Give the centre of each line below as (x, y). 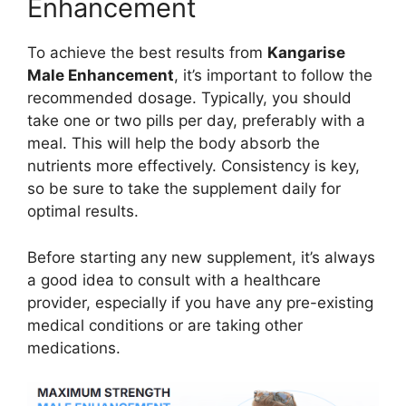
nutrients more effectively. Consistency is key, (193, 166)
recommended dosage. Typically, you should (189, 98)
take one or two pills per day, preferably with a (196, 121)
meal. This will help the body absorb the (174, 144)
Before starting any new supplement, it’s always (201, 257)
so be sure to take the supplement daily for (184, 189)
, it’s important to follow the (273, 76)
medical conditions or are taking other (165, 325)
